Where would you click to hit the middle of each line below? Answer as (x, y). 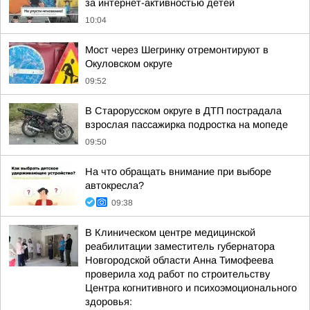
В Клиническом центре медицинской (170, 232)
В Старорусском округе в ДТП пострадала (183, 111)
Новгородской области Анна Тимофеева (179, 260)
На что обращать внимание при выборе (178, 172)
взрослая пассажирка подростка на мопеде (186, 125)
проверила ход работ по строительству (177, 274)
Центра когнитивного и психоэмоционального (191, 288)
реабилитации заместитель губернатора (180, 246)
